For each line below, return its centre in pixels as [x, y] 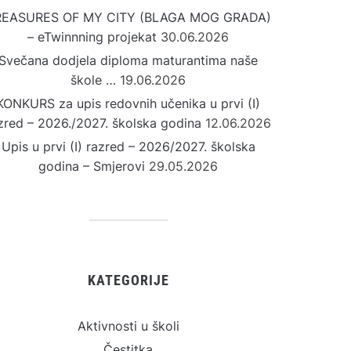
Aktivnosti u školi [128, 326]
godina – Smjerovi [92, 166]
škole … [93, 80]
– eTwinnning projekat [92, 37]
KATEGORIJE [128, 280]
